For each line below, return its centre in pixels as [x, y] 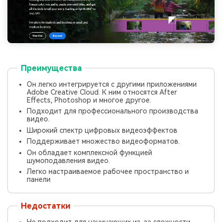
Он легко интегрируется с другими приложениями [112, 84]
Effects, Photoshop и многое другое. [89, 100]
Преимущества [51, 68]
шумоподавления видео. [69, 160]
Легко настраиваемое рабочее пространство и [108, 171]
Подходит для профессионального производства [113, 111]
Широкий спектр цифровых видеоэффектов [102, 130]
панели [39, 179]
